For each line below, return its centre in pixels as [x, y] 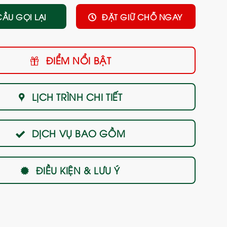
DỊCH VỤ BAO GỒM [79, 133]
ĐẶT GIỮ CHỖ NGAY [142, 16]
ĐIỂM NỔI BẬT [79, 60]
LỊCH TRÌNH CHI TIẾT [77, 97]
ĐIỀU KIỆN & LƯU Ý [78, 170]
